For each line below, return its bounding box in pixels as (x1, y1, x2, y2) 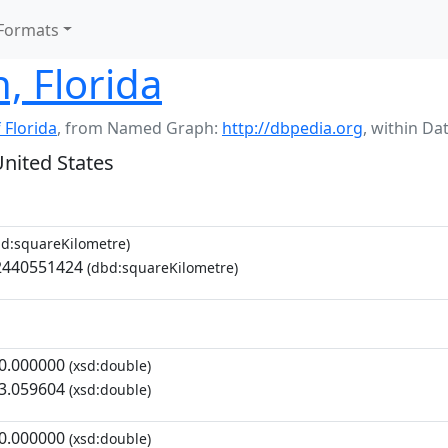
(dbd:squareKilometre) (83, 258, 238, 277)
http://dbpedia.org (222, 117, 363, 139)
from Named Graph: (65, 117, 222, 139)
